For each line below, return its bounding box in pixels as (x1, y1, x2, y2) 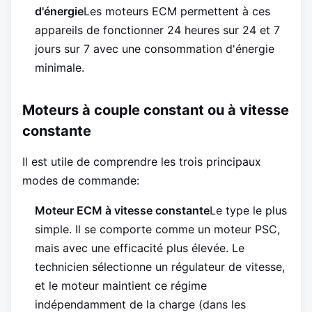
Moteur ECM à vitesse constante (35, 203, 210, 218)
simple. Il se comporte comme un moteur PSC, (35, 222, 280, 237)
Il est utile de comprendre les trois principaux (22, 155, 261, 169)
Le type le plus (210, 203, 287, 218)
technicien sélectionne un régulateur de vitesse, (35, 260, 285, 274)
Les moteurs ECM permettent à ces (84, 4, 270, 19)
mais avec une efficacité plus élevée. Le (35, 241, 244, 256)
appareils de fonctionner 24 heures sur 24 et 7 (35, 23, 280, 38)
